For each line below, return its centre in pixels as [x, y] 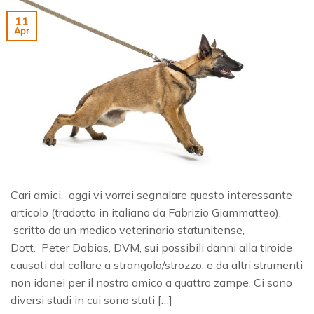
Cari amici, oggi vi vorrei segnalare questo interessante [151, 195]
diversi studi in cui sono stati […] [91, 300]
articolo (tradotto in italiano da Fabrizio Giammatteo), [146, 213]
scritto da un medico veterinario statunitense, [128, 230]
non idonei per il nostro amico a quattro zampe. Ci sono [151, 283]
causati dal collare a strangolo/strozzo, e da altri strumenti [157, 265]
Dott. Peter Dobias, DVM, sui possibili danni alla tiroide [151, 248]
